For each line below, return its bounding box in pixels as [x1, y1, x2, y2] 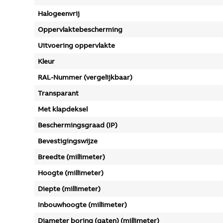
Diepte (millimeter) [38, 184, 101, 193]
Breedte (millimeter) [38, 152, 105, 161]
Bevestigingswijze [38, 136, 98, 145]
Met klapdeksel [38, 105, 88, 113]
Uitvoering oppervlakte [38, 41, 115, 50]
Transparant [38, 89, 79, 98]
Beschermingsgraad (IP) [38, 120, 117, 129]
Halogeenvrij [38, 9, 80, 18]
